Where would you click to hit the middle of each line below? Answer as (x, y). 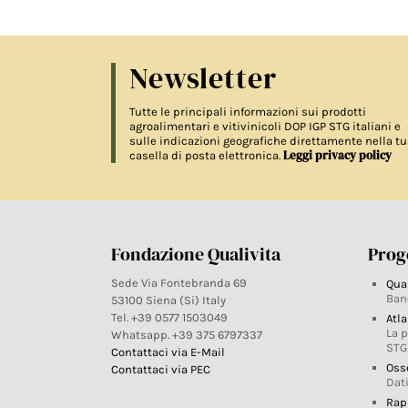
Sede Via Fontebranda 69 (179, 282)
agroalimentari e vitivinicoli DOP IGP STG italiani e (265, 126)
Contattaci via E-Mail (169, 352)
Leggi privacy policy (337, 155)
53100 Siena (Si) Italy (168, 300)
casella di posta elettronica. (206, 155)
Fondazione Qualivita (196, 254)
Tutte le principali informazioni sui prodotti (248, 111)
